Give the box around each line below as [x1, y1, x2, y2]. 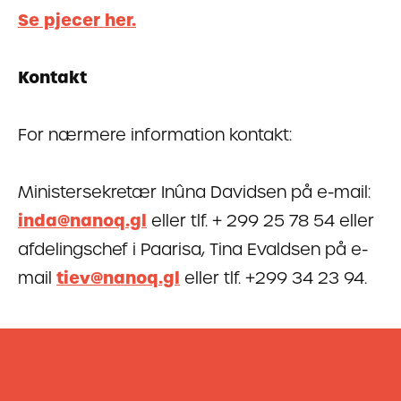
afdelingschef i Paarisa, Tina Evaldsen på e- [18, 237, 368, 260]
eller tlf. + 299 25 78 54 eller [147, 209, 374, 232]
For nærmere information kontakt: [18, 123, 292, 146]
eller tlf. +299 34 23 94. [180, 266, 367, 289]
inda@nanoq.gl [18, 209, 147, 232]
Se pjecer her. [18, 8, 136, 31]
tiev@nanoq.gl [56, 266, 180, 289]
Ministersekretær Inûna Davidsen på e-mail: [18, 180, 371, 203]
